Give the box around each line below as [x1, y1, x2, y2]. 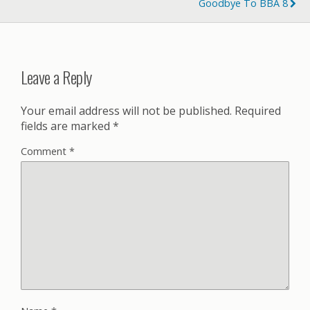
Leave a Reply [21, 64, 92, 89]
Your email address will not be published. [21, 102, 232, 118]
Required [235, 102, 281, 118]
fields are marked [21, 118, 113, 134]
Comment [21, 144, 69, 158]
